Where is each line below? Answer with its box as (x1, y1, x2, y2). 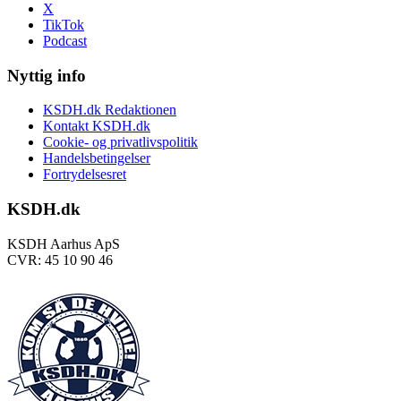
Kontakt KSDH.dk (43, 118, 150, 134)
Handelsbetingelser (43, 150, 150, 166)
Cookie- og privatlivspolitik (43, 134, 198, 150)
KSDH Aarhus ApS (7, 235, 120, 252)
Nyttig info (7, 65, 86, 85)
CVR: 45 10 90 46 (7, 252, 113, 268)
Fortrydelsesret (43, 166, 126, 183)
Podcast (43, 32, 87, 48)
